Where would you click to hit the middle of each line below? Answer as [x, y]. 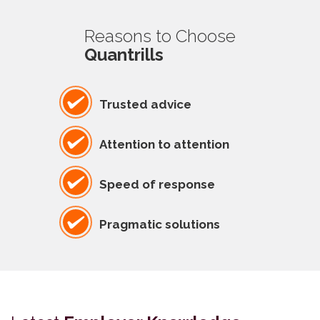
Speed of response [157, 184]
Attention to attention [164, 144]
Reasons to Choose [160, 36]
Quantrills [124, 55]
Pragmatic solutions [159, 224]
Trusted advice [145, 104]
